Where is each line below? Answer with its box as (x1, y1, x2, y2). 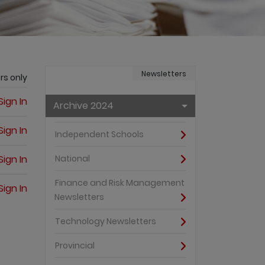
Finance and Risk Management (55, 177, 185, 189)
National (55, 153, 90, 165)
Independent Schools (55, 128, 144, 141)
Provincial (55, 240, 95, 252)
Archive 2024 (53, 99, 114, 112)
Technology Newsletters (55, 215, 156, 228)
